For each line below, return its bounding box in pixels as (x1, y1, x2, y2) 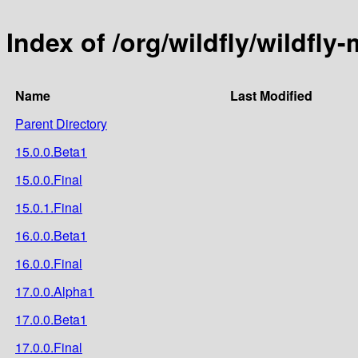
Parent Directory (15, 113, 107, 133)
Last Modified (230, 86, 312, 105)
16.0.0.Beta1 (15, 225, 87, 245)
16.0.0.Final (15, 253, 82, 272)
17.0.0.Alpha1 (15, 281, 94, 300)
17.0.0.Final (15, 337, 82, 356)
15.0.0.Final (15, 169, 82, 189)
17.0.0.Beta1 (15, 309, 87, 328)
